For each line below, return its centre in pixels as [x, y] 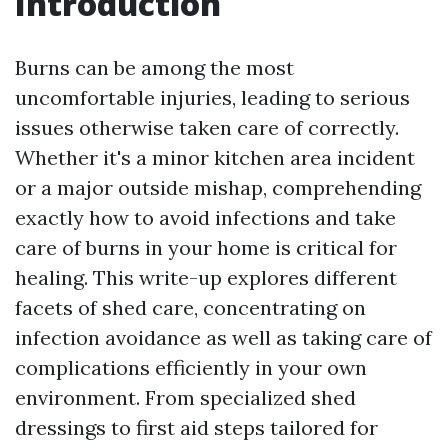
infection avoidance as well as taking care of [223, 337]
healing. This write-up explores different [206, 277]
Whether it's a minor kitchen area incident [215, 157]
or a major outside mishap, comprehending [218, 187]
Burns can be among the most [154, 67]
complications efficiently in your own [191, 367]
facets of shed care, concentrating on [190, 307]
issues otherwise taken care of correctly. [207, 127]
